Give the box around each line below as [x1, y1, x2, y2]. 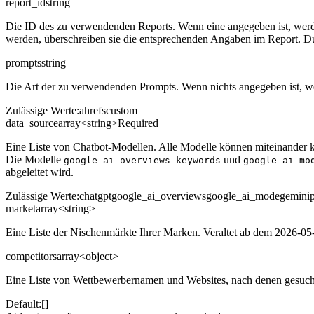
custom [106, 104, 137, 116]
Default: [6, 297, 41, 310]
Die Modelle [6, 153, 64, 165]
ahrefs [79, 104, 106, 116]
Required [118, 116, 158, 129]
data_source [6, 116, 58, 129]
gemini [280, 189, 310, 202]
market [6, 202, 36, 214]
